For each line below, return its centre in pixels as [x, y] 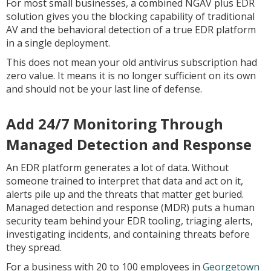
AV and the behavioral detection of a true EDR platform [131, 30]
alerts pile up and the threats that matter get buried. [125, 194]
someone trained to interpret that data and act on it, [125, 181]
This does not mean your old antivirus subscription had [132, 62]
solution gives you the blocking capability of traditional [130, 16]
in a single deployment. [58, 43]
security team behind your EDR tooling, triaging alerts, [129, 221]
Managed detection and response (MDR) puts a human [130, 207]
